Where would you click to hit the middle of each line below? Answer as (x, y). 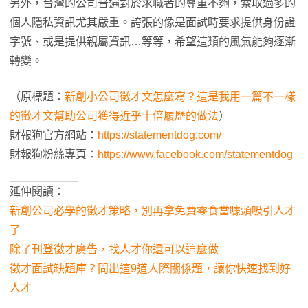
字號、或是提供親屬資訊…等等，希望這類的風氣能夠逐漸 (153, 41)
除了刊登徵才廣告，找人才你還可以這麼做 (114, 249)
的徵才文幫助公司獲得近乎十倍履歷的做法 (114, 115)
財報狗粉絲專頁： (54, 154)
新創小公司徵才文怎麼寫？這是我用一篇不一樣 (180, 96)
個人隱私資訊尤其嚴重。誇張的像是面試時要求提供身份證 (153, 22)
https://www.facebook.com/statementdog (195, 154)
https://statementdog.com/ (159, 135)
